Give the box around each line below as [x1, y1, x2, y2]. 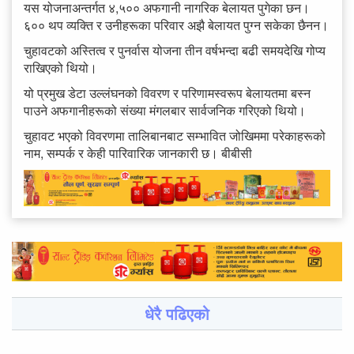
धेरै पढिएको [145, 302, 209, 326]
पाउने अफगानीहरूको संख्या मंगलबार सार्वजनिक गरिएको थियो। [24, 100, 306, 119]
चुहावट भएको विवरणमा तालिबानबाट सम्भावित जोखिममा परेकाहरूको [24, 126, 326, 145]
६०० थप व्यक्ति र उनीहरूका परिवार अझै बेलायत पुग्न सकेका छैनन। [24, 15, 329, 34]
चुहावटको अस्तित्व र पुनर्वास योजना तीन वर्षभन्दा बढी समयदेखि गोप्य [24, 40, 326, 59]
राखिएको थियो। [24, 58, 97, 77]
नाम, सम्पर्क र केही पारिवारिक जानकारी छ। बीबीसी [24, 143, 255, 162]
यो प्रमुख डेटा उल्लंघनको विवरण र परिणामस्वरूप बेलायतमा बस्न [24, 83, 311, 102]
